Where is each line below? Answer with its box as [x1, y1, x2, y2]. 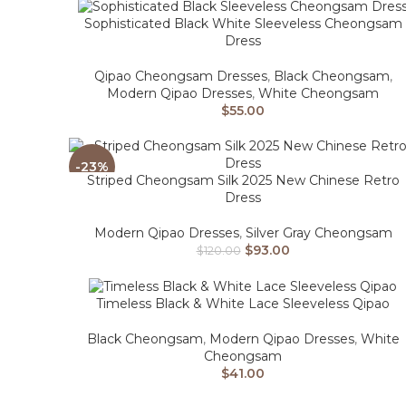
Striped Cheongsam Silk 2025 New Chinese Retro [86, 172, 400, 189]
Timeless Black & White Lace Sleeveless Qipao [96, 295, 390, 312]
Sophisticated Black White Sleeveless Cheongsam [83, 15, 402, 33]
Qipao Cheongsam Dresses [93, 68, 267, 85]
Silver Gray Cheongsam [245, 225, 392, 242]
